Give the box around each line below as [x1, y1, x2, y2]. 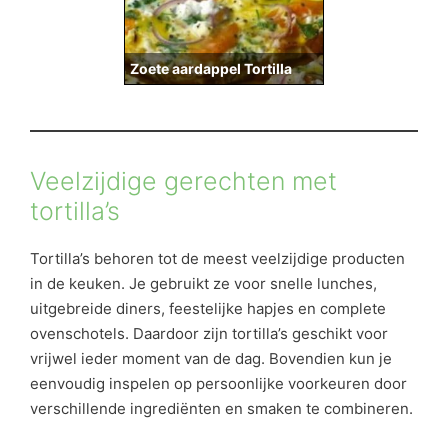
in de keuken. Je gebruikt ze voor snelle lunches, [30, 274, 377, 294]
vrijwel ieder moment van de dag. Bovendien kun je [30, 349, 392, 369]
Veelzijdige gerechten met [30, 166, 337, 197]
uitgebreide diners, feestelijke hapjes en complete [30, 299, 386, 319]
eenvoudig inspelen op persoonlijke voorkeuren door [30, 374, 407, 394]
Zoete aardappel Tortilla [130, 59, 292, 77]
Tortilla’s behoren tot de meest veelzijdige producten [30, 249, 405, 269]
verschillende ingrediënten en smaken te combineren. [30, 399, 413, 419]
